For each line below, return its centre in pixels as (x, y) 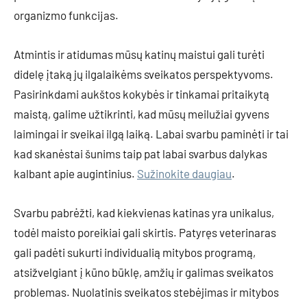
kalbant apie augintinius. (75, 173)
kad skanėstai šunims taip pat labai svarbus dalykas (140, 153)
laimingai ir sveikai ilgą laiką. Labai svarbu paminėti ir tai (151, 134)
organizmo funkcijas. (66, 15)
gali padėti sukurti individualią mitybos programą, (135, 252)
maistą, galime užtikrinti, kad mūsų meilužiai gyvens (142, 114)
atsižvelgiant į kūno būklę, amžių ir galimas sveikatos (144, 272)
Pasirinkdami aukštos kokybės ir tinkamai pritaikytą (142, 94)
